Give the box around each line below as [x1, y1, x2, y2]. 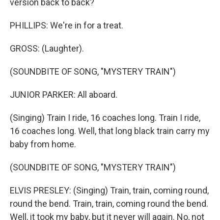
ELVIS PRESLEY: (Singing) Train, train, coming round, [10, 185, 209, 195]
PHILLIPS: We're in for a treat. [10, 20, 123, 30]
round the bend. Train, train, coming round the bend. [10, 198, 208, 209]
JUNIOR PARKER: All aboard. [10, 89, 117, 100]
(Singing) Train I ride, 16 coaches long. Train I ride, [10, 112, 200, 123]
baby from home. [10, 139, 76, 149]
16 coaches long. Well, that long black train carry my [10, 126, 210, 136]
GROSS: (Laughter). [10, 43, 84, 54]
